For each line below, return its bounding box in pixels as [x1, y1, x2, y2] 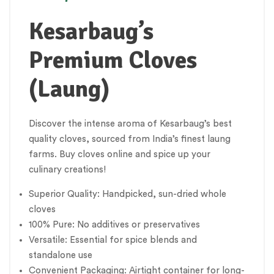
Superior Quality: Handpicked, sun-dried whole [29, 190, 226, 199]
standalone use [29, 251, 92, 260]
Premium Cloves [29, 45, 197, 75]
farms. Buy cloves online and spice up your [29, 150, 210, 159]
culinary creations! [29, 165, 106, 174]
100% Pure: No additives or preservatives [29, 220, 200, 229]
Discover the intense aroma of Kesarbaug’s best [29, 119, 232, 128]
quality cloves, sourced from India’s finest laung [29, 135, 231, 144]
